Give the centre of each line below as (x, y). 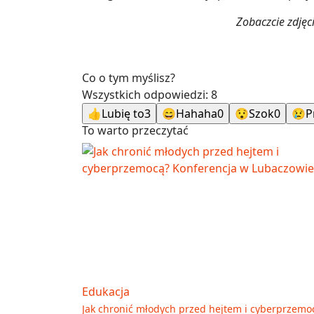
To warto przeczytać (135, 131)
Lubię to (123, 114)
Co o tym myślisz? (129, 78)
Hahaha (197, 114)
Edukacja (106, 292)
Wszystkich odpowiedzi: (146, 95)
